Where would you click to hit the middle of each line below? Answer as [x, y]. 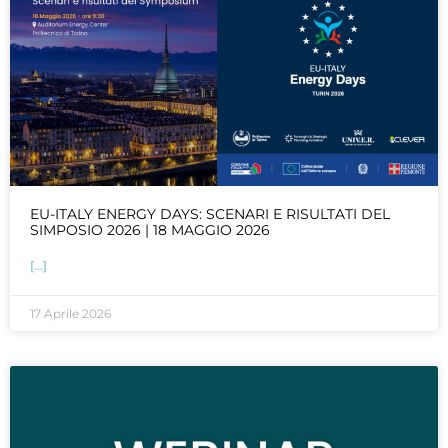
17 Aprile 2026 [70, 314]
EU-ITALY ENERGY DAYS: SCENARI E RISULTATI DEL [210, 214]
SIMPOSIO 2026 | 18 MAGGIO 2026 [150, 230]
